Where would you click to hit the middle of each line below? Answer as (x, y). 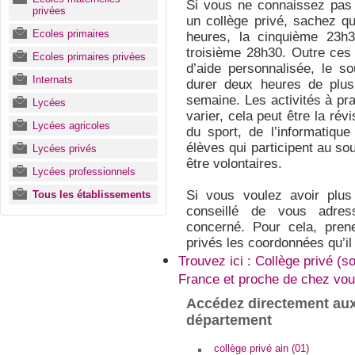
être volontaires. (234, 164)
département (229, 320)
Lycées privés (65, 149)
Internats (53, 80)
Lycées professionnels (84, 172)
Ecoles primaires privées (89, 57)
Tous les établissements (92, 195)
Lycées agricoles (71, 126)
